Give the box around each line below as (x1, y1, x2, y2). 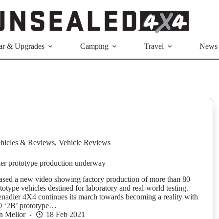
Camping (80, 42, 109, 50)
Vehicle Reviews (58, 138, 110, 147)
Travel (144, 42, 164, 50)
